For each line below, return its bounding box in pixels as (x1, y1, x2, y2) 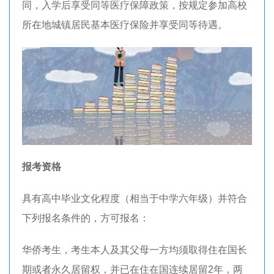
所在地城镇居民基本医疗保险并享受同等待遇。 (22, 19, 228, 30)
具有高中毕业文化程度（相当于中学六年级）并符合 (22, 193, 247, 204)
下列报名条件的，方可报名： (22, 212, 149, 223)
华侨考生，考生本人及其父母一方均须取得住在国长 (22, 244, 247, 255)
